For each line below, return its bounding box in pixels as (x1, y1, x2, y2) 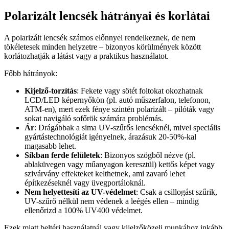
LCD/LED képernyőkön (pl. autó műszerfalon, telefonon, (25, 96, 211, 105)
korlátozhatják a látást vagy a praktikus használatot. (4, 52, 169, 61)
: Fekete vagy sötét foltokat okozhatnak (77, 86, 203, 96)
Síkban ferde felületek (25, 151, 100, 160)
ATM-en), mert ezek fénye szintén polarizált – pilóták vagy (25, 105, 214, 114)
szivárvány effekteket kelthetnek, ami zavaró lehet (25, 169, 185, 178)
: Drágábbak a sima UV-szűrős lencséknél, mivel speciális (34, 123, 220, 132)
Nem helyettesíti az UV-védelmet (25, 188, 136, 197)
